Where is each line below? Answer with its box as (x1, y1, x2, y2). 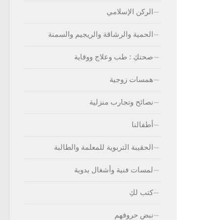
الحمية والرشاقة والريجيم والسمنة (48, 30, 153, 38)
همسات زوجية (110, 75, 153, 83)
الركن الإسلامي (107, 7, 153, 16)
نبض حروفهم (114, 211, 153, 219)
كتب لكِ (129, 188, 153, 196)
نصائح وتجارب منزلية (89, 98, 153, 106)
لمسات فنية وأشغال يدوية (74, 165, 153, 174)
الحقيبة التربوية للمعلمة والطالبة (54, 143, 153, 151)
